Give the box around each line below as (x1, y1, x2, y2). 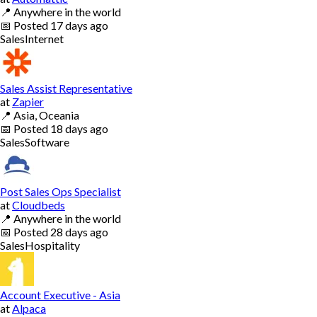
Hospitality (25, 238, 80, 252)
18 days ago (50, 121, 108, 135)
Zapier (12, 94, 44, 108)
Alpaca (12, 301, 46, 315)
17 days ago (50, 18, 108, 32)
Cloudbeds (12, 197, 65, 212)
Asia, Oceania (13, 108, 79, 122)
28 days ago (50, 224, 108, 238)
